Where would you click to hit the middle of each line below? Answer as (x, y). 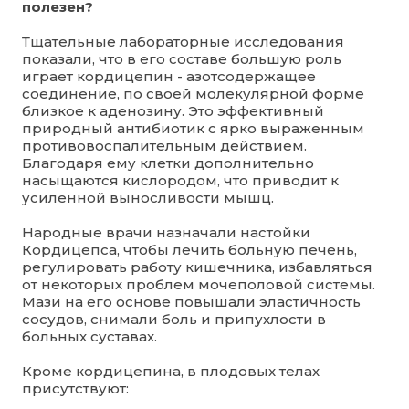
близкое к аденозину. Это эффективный (173, 110)
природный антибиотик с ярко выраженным (193, 128)
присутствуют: (75, 388)
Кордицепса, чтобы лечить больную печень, (189, 249)
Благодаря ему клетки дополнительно (168, 163)
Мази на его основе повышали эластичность (191, 301)
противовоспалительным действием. (164, 145)
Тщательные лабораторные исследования (183, 41)
